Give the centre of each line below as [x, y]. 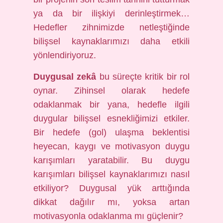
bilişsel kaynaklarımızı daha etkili [111, 41]
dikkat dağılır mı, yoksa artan [111, 202]
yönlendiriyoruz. [65, 55]
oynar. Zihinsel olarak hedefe [111, 91]
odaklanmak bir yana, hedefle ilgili [111, 105]
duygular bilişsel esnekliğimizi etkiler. [111, 118]
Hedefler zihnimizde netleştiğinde [111, 27]
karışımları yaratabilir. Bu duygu [111, 160]
